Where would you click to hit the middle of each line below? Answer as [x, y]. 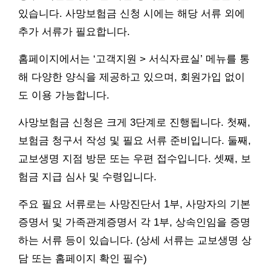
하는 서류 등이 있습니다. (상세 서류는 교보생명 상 [135, 241]
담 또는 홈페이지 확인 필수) [83, 259]
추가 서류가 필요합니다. [74, 32]
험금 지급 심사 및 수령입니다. [87, 177]
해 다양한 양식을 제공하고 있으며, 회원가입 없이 [132, 77]
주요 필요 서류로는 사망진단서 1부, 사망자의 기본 [134, 204]
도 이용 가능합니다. [64, 96]
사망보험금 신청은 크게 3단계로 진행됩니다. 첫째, [134, 123]
